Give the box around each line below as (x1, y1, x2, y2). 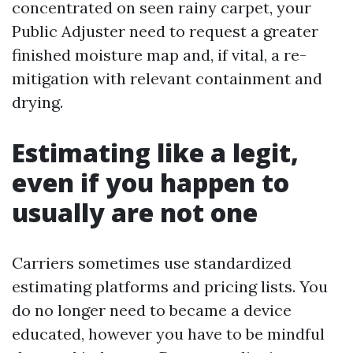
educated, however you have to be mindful (12, 324, 325, 344)
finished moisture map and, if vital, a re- (12, 45, 307, 65)
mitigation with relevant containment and (12, 69, 322, 88)
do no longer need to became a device (12, 300, 292, 320)
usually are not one (12, 195, 258, 229)
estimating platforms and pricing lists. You (12, 277, 328, 296)
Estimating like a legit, (12, 136, 299, 169)
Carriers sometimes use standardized (12, 253, 292, 273)
